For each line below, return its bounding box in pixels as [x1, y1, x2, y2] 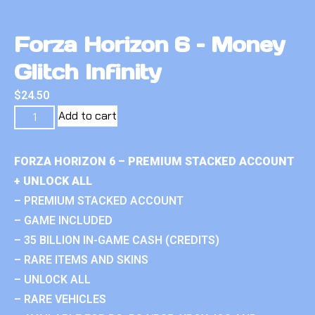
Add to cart [58, 108, 117, 123]
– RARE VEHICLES [14, 292, 106, 306]
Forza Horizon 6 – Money [14, 30, 285, 58]
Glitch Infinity [14, 58, 162, 85]
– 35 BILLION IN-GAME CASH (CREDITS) [14, 233, 219, 247]
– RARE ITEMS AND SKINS [14, 252, 148, 266]
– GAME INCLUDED [14, 213, 112, 227]
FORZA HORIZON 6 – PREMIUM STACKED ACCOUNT [14, 154, 295, 168]
